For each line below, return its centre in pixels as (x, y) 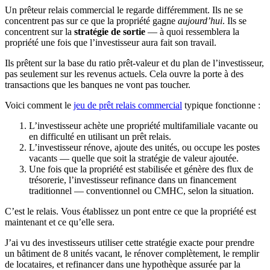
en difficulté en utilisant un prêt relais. (100, 137)
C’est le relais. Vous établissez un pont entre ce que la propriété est (130, 212)
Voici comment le (39, 105)
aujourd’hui (200, 21)
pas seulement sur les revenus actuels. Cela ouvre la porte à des (124, 74)
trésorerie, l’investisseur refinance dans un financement (133, 180)
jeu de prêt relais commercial (128, 105)
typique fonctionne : (221, 105)
